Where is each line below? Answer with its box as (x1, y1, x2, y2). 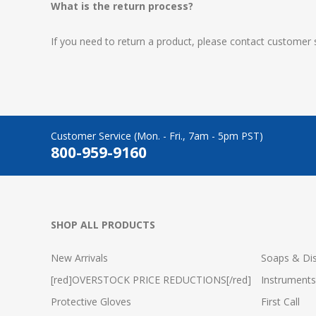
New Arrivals (51, 251, 108, 265)
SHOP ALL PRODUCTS (51, 218, 155, 231)
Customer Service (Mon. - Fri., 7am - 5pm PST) (51, 129, 263, 142)
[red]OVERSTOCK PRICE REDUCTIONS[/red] (51, 273, 251, 286)
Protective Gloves (51, 295, 131, 308)
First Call (261, 295, 300, 308)
